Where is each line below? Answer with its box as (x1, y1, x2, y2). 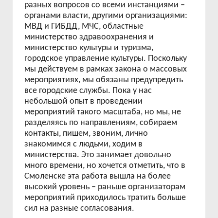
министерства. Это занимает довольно (24, 150, 172, 160)
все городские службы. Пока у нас (24, 86, 152, 95)
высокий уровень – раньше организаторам (24, 182, 186, 192)
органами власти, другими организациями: (24, 11, 188, 20)
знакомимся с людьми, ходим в (24, 140, 143, 149)
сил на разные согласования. (24, 204, 135, 213)
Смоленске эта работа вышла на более (24, 172, 171, 181)
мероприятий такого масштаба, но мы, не (24, 108, 182, 117)
